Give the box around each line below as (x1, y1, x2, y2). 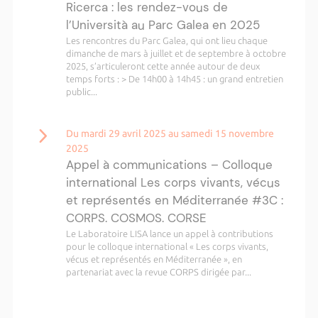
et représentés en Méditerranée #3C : (65, 192, 283, 208)
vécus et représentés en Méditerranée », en (65, 254, 242, 264)
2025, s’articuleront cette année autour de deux (65, 61, 260, 71)
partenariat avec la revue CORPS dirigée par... (65, 267, 251, 277)
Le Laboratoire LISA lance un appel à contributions (65, 229, 273, 238)
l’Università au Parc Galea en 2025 (65, 17, 260, 33)
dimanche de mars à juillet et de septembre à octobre (65, 48, 286, 58)
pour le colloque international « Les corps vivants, (65, 241, 268, 251)
